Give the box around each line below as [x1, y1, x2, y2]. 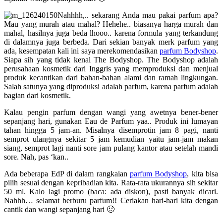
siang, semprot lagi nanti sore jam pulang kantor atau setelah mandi [4, 143, 218, 152]
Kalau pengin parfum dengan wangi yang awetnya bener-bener [4, 108, 218, 116]
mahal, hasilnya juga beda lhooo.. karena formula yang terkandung [4, 28, 218, 37]
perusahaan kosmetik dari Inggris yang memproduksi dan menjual [4, 64, 218, 73]
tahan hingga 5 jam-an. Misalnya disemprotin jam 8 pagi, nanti [4, 125, 218, 134]
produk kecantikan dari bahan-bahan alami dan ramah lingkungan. [4, 73, 218, 82]
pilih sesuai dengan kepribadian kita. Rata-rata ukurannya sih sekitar [4, 178, 218, 187]
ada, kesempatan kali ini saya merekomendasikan [4, 46, 160, 55]
